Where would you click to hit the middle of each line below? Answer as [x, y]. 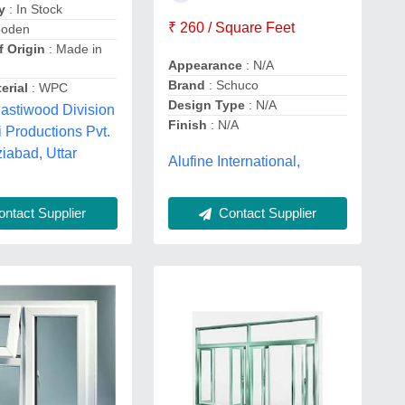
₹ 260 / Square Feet [231, 27]
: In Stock [34, 9]
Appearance [205, 65]
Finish [187, 125]
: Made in [74, 49]
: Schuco [231, 85]
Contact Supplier [265, 213]
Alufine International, [234, 161]
